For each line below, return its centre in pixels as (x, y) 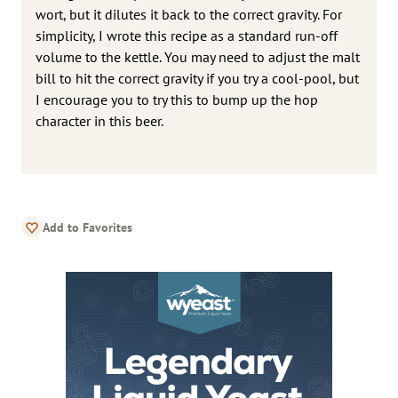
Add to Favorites (88, 227)
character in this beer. (99, 120)
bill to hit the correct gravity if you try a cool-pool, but (197, 78)
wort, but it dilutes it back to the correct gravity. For (189, 14)
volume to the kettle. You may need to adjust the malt (198, 56)
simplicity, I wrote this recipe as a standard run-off (187, 35)
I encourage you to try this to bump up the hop (177, 99)
